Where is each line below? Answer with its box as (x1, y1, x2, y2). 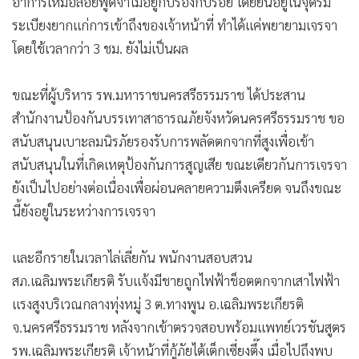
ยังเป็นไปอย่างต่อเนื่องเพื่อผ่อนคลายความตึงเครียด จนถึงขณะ (12, 178, 341, 196)
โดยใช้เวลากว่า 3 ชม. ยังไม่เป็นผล (12, 38, 188, 57)
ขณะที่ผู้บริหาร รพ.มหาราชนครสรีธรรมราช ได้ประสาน (12, 85, 305, 103)
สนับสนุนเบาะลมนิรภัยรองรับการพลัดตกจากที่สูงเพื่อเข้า (12, 131, 314, 150)
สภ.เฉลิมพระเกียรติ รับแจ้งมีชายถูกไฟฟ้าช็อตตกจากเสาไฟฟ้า (12, 271, 340, 289)
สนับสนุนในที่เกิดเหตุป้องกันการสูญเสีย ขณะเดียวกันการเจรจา (12, 155, 347, 173)
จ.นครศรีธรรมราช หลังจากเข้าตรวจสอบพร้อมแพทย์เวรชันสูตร (12, 317, 346, 336)
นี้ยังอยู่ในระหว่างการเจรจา (12, 201, 155, 220)
